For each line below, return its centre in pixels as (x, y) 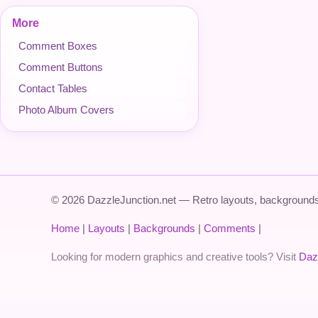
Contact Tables (53, 88)
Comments (230, 228)
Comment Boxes (58, 46)
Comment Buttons (61, 67)
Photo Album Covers (66, 110)
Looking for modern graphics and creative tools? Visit (175, 257)
